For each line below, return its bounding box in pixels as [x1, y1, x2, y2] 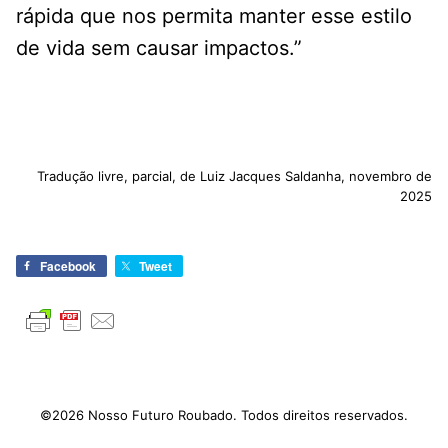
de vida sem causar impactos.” [16, 36, 302, 61]
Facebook [40, 257, 96, 276]
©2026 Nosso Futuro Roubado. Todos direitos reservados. [40, 407, 408, 424]
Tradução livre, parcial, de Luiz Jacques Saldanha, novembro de [37, 168, 432, 185]
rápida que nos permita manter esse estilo [16, 4, 412, 29]
